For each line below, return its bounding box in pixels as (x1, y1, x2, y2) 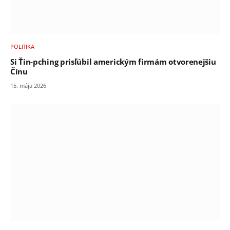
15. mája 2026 (10, 81, 46, 89)
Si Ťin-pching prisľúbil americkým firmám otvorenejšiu (10, 56, 216, 67)
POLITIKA (10, 42, 35, 50)
